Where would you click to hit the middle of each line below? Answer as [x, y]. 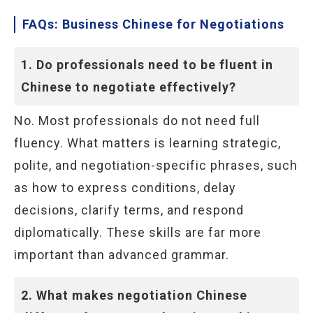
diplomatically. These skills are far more [138, 232]
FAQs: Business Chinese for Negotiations [153, 24]
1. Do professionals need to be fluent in [147, 65]
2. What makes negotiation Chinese [134, 295]
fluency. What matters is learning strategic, [147, 143]
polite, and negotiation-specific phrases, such [156, 165]
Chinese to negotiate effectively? [129, 87]
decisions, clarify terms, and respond [129, 210]
